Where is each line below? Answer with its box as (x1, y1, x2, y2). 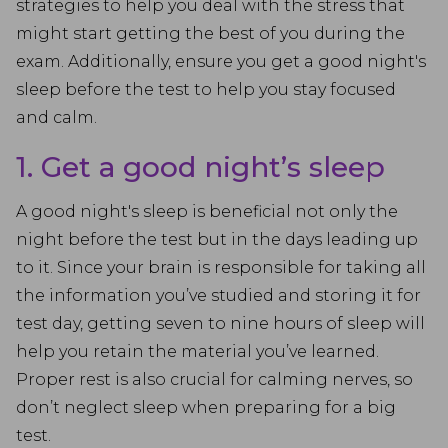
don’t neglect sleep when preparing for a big (16, 398, 396, 417)
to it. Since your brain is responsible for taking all (16, 258, 426, 277)
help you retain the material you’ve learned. (16, 342, 379, 361)
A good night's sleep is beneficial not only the (16, 202, 398, 221)
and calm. (16, 108, 97, 127)
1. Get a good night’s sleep (16, 150, 385, 184)
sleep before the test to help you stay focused (16, 80, 396, 99)
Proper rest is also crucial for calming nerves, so (16, 370, 413, 389)
